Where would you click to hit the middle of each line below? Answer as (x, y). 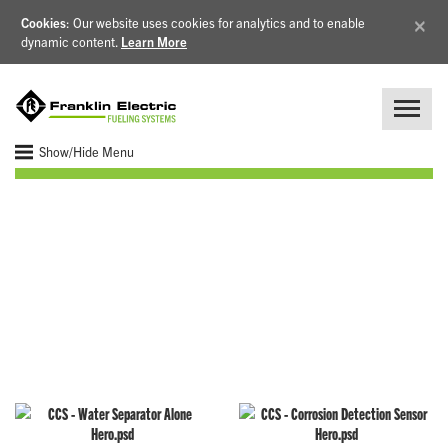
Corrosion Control (146, 223)
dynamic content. (71, 41)
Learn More (154, 41)
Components (113, 268)
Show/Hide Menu (85, 151)
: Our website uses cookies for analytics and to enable (215, 22)
